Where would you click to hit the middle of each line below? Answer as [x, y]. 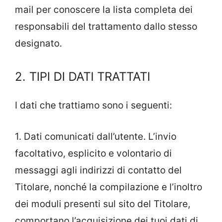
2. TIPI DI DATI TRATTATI [83, 77]
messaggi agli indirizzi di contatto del [98, 170]
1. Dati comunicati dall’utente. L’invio [96, 136]
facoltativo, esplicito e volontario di [93, 153]
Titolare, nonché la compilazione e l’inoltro [109, 187]
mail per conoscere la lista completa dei [104, 9]
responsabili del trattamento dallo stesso [106, 26]
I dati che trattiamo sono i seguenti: [93, 105]
